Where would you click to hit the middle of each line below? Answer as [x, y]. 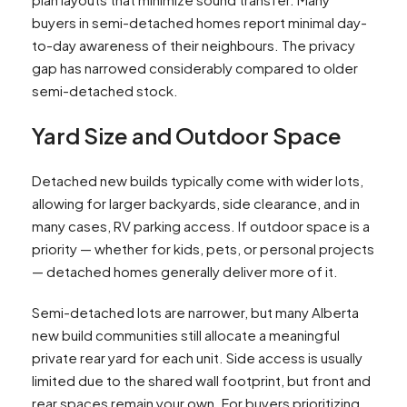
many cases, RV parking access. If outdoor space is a [201, 226]
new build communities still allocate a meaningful [186, 335]
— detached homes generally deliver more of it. [185, 272]
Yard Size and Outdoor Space [187, 136]
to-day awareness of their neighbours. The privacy [194, 45]
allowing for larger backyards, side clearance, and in [196, 203]
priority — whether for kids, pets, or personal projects [203, 249]
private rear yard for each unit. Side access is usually [197, 358]
